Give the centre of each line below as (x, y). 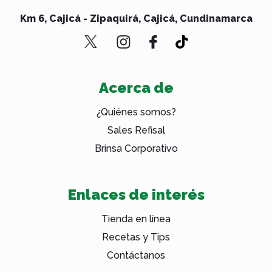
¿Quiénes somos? (136, 112)
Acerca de (136, 88)
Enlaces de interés (136, 195)
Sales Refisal (136, 131)
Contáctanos (136, 256)
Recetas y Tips (136, 237)
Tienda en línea (136, 219)
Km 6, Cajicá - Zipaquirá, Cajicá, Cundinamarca (136, 18)
